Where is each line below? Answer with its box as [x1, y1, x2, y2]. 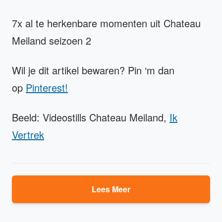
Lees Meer [92, 183, 130, 195]
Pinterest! [26, 80, 68, 95]
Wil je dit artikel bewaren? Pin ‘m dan [12, 63, 174, 78]
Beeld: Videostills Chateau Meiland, [12, 110, 169, 125]
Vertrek [12, 127, 44, 142]
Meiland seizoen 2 [12, 33, 91, 48]
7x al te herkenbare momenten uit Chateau [12, 16, 201, 31]
